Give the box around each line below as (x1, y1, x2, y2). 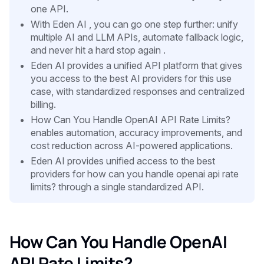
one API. (31, 2, 68, 15)
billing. (31, 98, 56, 110)
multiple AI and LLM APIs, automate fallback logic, (31, 31, 243, 43)
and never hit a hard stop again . (31, 44, 166, 56)
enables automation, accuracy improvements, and (31, 126, 242, 138)
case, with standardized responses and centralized (31, 85, 245, 97)
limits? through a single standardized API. (31, 180, 204, 193)
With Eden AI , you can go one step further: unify (31, 18, 238, 30)
